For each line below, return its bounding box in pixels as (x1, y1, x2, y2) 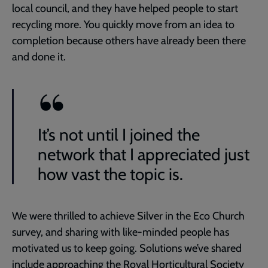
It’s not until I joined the (38, 124, 200, 145)
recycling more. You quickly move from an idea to (12, 17, 234, 31)
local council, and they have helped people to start (12, 1, 238, 15)
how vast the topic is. (38, 163, 183, 184)
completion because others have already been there (12, 33, 246, 47)
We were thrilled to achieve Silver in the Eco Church (12, 209, 245, 223)
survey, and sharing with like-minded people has (12, 225, 229, 239)
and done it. (12, 50, 66, 63)
